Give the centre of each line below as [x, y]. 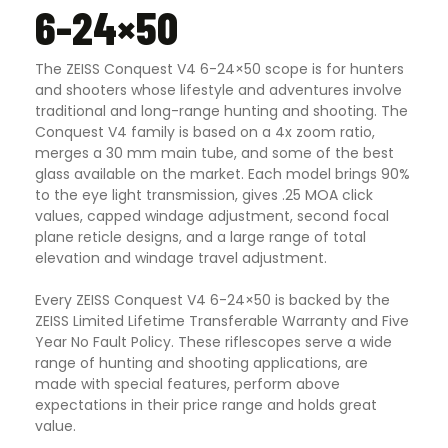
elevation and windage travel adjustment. [181, 257]
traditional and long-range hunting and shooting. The [221, 110]
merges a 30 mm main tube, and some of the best [214, 152]
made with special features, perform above [187, 383]
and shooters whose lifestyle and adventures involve [218, 89]
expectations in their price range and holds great [206, 404]
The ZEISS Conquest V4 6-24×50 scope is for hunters [219, 68]
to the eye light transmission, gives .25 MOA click [204, 194]
